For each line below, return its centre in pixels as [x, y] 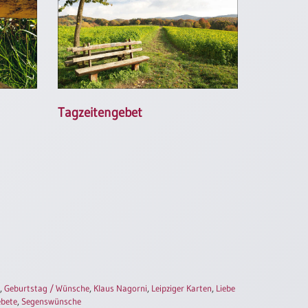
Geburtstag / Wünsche [47, 288]
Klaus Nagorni [120, 288]
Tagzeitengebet [100, 112]
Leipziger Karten [181, 288]
